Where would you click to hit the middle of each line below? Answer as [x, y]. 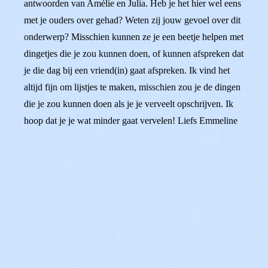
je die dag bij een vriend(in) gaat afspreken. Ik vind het [127, 70]
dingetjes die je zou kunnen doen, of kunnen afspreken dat [134, 54]
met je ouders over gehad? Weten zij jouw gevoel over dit [132, 20]
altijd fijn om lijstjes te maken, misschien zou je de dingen [132, 87]
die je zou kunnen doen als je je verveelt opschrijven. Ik [129, 104]
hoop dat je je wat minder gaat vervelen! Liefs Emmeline [131, 121]
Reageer [68, 218]
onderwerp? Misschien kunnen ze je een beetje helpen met [134, 37]
